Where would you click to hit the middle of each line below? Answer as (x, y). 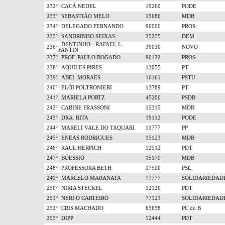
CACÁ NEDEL (77, 6)
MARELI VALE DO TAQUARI (96, 128)
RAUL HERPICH (80, 148)
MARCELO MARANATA (90, 178)
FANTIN (68, 50)
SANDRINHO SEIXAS (87, 36)
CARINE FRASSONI (84, 108)
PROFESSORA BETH (85, 168)
